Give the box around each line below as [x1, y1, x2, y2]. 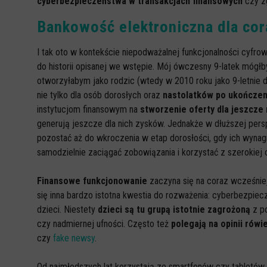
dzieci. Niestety [37, 204, 98, 215]
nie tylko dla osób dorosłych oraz [37, 89, 163, 101]
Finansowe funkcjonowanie [37, 175, 150, 187]
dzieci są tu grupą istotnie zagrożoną [98, 204, 250, 215]
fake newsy [53, 232, 95, 244]
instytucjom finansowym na [37, 104, 140, 115]
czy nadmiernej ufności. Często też [37, 218, 171, 229]
